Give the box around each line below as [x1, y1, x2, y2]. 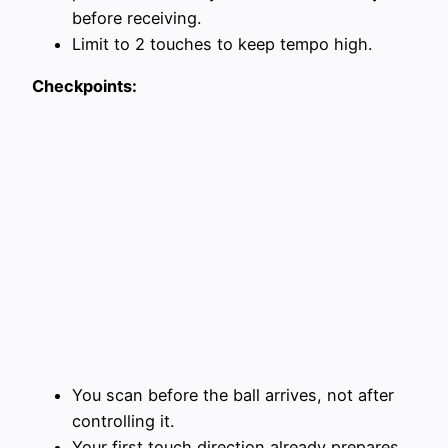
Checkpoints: [32, 76, 137, 97]
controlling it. [72, 410, 174, 431]
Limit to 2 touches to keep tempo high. [72, 33, 372, 54]
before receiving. [72, 7, 201, 28]
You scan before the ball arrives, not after [72, 384, 394, 405]
